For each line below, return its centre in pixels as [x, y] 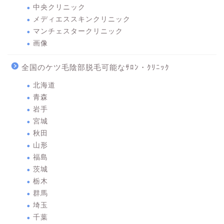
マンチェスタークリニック [78, 31]
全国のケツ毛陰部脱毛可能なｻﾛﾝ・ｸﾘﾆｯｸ [95, 67]
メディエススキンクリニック [82, 19]
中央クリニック [59, 7]
